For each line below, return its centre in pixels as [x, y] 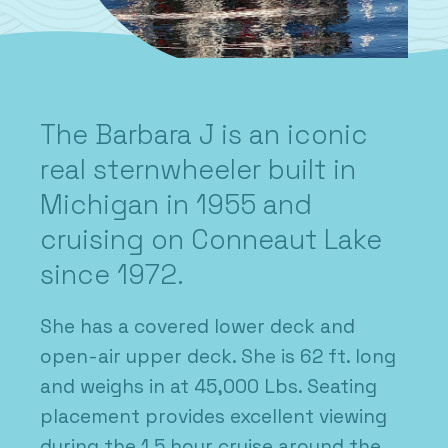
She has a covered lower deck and [197, 326]
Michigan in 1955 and [176, 205]
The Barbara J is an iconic [204, 135]
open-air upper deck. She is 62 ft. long [218, 356]
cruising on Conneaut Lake [211, 240]
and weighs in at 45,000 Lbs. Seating [208, 386]
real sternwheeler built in [198, 170]
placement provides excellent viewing [213, 416]
